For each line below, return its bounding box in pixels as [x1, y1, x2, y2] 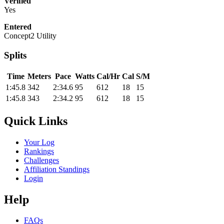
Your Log [24, 137, 54, 146]
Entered [4, 22, 31, 31]
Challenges [24, 155, 59, 164]
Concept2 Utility [4, 31, 56, 40]
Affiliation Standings [24, 164, 89, 173]
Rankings [24, 146, 54, 155]
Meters [27, 71, 51, 80]
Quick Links [4, 114, 67, 127]
